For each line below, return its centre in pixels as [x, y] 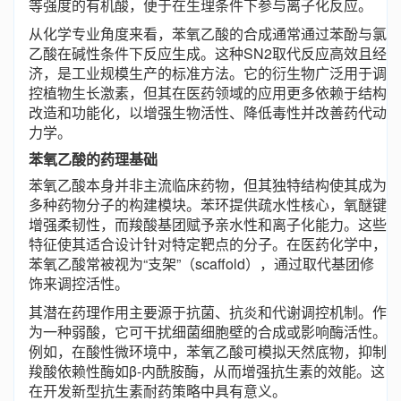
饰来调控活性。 [79, 283]
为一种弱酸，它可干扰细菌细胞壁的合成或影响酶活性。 [208, 332]
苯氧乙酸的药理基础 [93, 159]
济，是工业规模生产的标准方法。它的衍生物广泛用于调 [208, 73]
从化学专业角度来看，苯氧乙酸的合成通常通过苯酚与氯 [208, 34]
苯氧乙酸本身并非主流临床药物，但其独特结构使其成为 [208, 185]
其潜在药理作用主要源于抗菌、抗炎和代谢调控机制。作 [208, 312]
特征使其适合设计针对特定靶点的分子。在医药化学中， [208, 244]
